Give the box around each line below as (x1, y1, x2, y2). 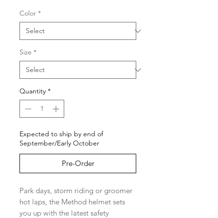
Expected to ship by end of (19, 129, 103, 139)
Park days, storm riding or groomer (19, 186, 132, 196)
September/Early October (19, 139, 99, 148)
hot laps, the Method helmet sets (19, 197, 125, 207)
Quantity (19, 87, 46, 96)
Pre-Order (61, 159, 94, 168)
